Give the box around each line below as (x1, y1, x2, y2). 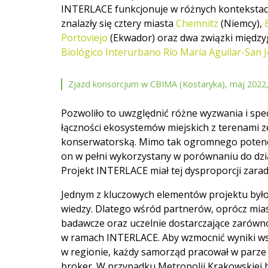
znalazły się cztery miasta (61, 16, 176, 30)
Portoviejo (61, 31, 108, 44)
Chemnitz (176, 16, 218, 30)
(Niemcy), (218, 16, 264, 30)
